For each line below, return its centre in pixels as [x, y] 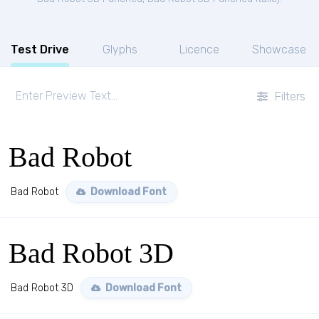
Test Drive [40, 49]
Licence [199, 49]
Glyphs [120, 49]
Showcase [279, 49]
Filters [288, 96]
